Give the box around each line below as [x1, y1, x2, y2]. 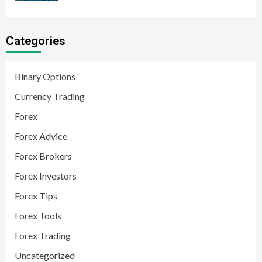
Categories [6, 34, 65, 49]
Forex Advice [15, 130, 67, 142]
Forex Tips [15, 190, 57, 202]
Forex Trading [15, 230, 71, 242]
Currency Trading [15, 91, 85, 102]
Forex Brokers [15, 150, 72, 162]
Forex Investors [15, 170, 77, 182]
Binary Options [15, 71, 75, 82]
